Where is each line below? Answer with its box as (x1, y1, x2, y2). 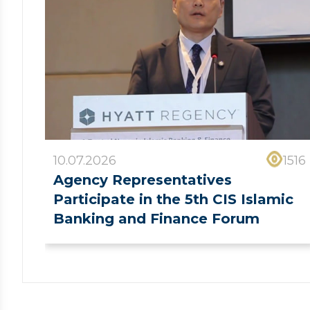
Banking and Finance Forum (53, 210, 259, 228)
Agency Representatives (53, 172, 232, 189)
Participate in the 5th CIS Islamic (53, 191, 293, 208)
